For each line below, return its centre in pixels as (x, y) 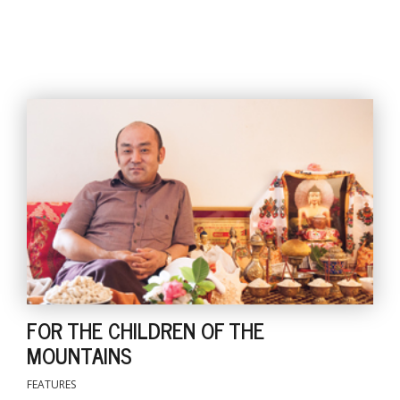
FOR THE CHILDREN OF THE (146, 329)
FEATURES (51, 384)
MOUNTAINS (79, 354)
